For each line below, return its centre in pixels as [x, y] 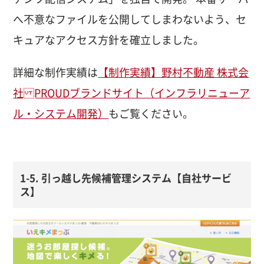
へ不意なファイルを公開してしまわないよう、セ [130, 20]
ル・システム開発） [61, 114]
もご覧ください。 [151, 114]
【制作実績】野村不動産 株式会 [174, 73]
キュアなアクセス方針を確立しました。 [109, 40]
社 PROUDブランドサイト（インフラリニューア [132, 93]
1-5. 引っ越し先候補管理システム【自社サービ [126, 178]
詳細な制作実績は [56, 73]
